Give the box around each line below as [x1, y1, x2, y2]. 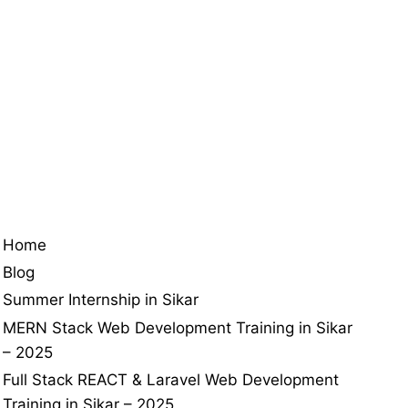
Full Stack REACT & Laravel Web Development [3, 371, 339, 390]
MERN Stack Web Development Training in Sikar [3, 318, 352, 337]
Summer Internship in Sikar [3, 291, 199, 310]
